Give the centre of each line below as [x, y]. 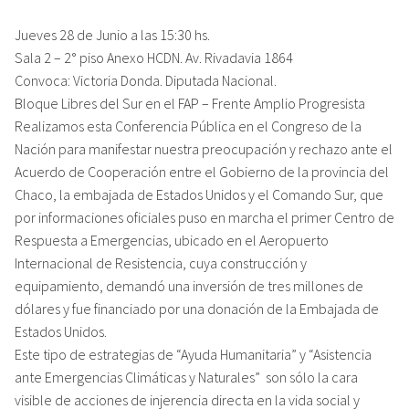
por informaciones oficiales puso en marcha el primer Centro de [204, 217]
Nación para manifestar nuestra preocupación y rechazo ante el [204, 148]
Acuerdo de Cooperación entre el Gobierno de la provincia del [202, 171]
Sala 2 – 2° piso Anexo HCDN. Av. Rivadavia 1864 [154, 57]
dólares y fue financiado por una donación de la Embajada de [197, 308]
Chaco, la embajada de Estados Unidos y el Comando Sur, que [199, 194]
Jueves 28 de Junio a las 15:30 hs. [112, 34]
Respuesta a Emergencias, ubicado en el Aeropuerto [172, 240]
